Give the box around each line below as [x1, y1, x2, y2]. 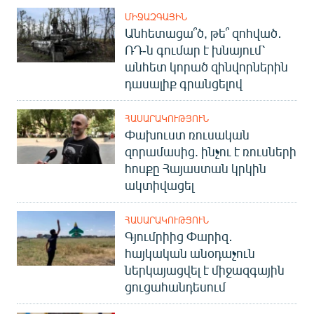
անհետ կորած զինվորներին [125, 58, 288, 74]
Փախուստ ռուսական [125, 126, 250, 142]
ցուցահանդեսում [125, 278, 226, 294]
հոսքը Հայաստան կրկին [125, 160, 266, 176]
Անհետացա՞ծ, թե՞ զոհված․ [125, 25, 282, 41]
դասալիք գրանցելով [125, 75, 243, 91]
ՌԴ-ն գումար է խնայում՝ [125, 41, 265, 57]
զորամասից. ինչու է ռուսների [125, 143, 296, 159]
